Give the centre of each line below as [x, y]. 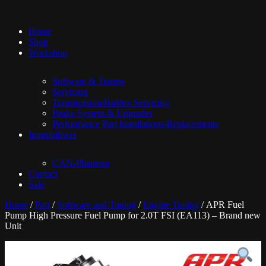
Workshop [48, 52]
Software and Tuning [96, 204]
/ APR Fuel [221, 204]
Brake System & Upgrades [102, 113]
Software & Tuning [88, 81]
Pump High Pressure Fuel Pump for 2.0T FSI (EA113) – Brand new [133, 215]
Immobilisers [53, 134]
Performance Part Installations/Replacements [135, 123]
